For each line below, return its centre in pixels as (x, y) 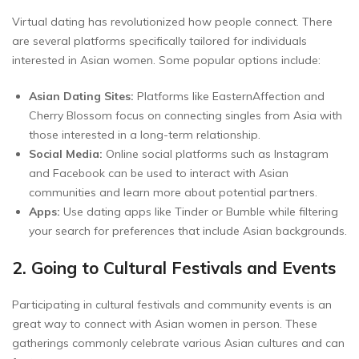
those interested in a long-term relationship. (145, 134)
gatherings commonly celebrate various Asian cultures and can (178, 343)
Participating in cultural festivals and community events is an (172, 304)
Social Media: (66, 153)
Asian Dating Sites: (81, 96)
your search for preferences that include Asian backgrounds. (188, 230)
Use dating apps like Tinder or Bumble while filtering (199, 211)
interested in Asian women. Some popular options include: (166, 60)
